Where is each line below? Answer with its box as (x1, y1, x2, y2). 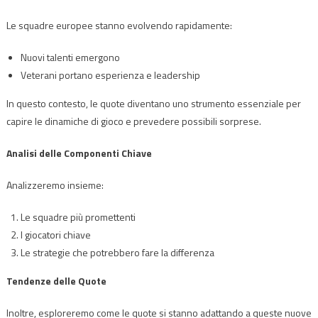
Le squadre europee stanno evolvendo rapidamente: (6, 17, 232, 33)
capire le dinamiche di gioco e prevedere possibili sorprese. (6, 113, 261, 128)
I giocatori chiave (20, 226, 91, 242)
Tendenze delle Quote (6, 273, 106, 288)
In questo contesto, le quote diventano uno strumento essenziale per (6, 95, 301, 111)
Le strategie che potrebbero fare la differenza (20, 244, 214, 260)
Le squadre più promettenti (20, 209, 136, 224)
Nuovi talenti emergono (20, 49, 120, 65)
